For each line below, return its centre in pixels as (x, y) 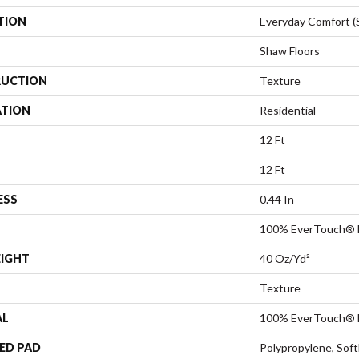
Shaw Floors (290, 50)
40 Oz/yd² (285, 258)
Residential (288, 110)
